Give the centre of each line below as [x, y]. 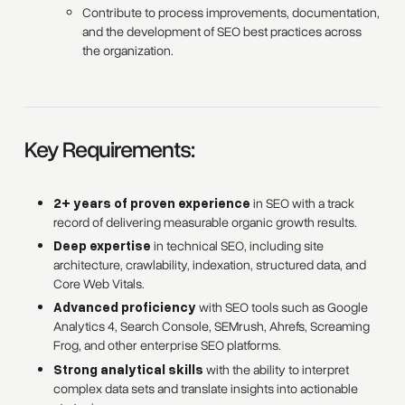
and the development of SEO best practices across [222, 31]
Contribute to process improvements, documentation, [231, 12]
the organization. [128, 50]
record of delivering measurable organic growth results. [206, 222]
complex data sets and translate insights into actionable [206, 388]
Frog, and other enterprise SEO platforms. [168, 346]
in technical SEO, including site [238, 246]
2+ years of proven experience [152, 202]
